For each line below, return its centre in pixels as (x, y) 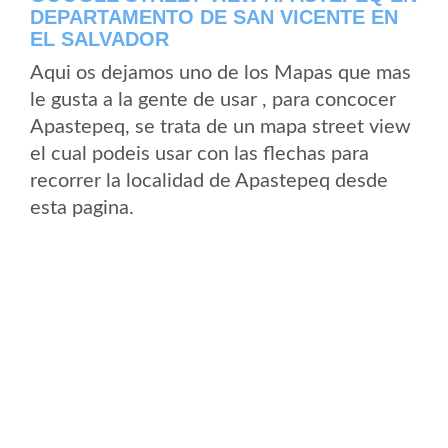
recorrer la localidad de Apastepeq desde (209, 181)
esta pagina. (82, 208)
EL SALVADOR (99, 39)
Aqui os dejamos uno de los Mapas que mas (220, 73)
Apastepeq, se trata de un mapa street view (220, 127)
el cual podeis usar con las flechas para (199, 154)
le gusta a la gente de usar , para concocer (213, 100)
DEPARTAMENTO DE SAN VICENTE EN (214, 17)
